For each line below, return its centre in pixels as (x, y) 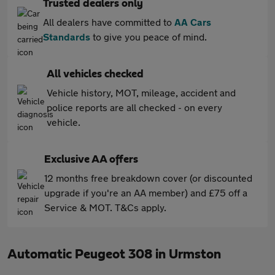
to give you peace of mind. (149, 37)
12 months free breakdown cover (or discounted (148, 178)
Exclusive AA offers (91, 160)
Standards (67, 37)
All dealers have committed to (109, 22)
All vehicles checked (95, 74)
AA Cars (193, 22)
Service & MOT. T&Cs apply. (105, 207)
